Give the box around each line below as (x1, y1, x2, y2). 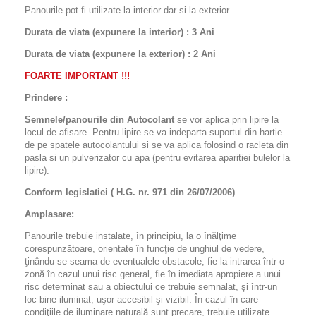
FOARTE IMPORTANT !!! (25, 71, 130, 82)
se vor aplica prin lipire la (174, 114, 279, 126)
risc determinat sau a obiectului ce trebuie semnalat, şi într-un (25, 281, 277, 293)
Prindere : (25, 92, 68, 104)
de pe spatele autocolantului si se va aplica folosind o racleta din (25, 140, 288, 151)
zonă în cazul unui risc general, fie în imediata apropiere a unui (25, 269, 281, 280)
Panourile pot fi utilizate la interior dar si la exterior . (25, 5, 235, 16)
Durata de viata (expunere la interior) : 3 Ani (25, 27, 214, 38)
